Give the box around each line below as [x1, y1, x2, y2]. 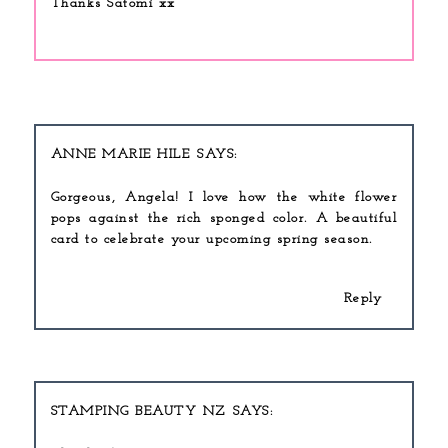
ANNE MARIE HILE [50, 147, 191, 162]
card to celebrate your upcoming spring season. [50, 232, 373, 247]
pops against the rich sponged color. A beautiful [50, 211, 398, 226]
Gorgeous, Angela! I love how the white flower [50, 190, 398, 205]
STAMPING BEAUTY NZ [50, 404, 226, 419]
